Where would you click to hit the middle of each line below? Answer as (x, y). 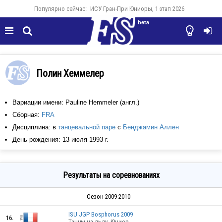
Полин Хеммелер (70, 74)
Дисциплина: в (35, 127)
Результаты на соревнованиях (111, 175)
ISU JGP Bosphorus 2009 (101, 214)
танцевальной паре (87, 127)
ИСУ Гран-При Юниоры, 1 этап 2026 (137, 9)
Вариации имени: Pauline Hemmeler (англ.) (76, 102)
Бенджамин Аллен (151, 127)
